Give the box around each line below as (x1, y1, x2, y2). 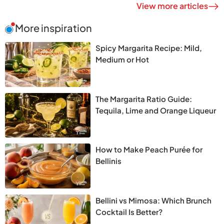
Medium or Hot (95, 54, 149, 64)
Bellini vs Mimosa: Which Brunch (95, 195, 212, 205)
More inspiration (15, 21, 92, 34)
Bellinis (95, 156, 122, 166)
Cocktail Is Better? (95, 206, 163, 216)
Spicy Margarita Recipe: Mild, (95, 42, 202, 52)
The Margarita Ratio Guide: (95, 93, 192, 103)
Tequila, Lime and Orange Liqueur (95, 105, 216, 115)
